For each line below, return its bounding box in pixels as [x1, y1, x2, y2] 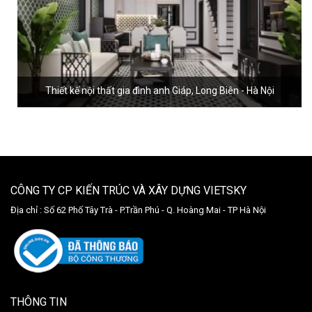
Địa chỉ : [10, 205, 42, 215]
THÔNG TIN [10, 295, 67, 309]
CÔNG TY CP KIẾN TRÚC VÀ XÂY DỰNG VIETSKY [10, 184, 247, 197]
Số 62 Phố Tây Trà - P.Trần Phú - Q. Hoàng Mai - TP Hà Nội [42, 205, 266, 215]
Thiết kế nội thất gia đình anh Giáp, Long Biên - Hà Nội [45, 85, 274, 96]
